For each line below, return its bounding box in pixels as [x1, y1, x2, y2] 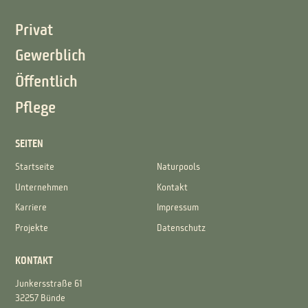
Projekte [15, 223, 49, 234]
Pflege [15, 100, 56, 117]
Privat [15, 23, 54, 39]
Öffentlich [15, 75, 78, 91]
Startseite [15, 162, 55, 172]
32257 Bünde [15, 294, 66, 304]
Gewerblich [15, 49, 87, 65]
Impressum [157, 203, 199, 213]
